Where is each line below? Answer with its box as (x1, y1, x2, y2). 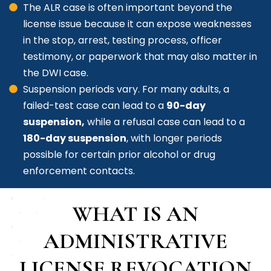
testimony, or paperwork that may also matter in (23, 50, 257, 64)
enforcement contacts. (23, 164, 135, 178)
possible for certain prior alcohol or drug (23, 148, 215, 162)
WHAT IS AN (73, 201, 198, 227)
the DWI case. (23, 66, 88, 80)
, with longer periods (126, 131, 222, 146)
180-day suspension (23, 131, 126, 146)
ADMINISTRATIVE (44, 228, 227, 255)
